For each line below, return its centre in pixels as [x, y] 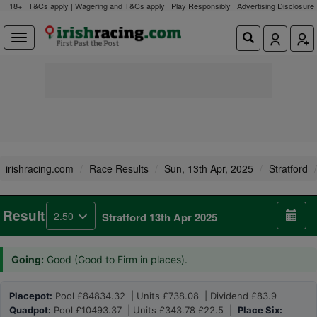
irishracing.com [40, 168]
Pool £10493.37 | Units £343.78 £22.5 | [144, 310]
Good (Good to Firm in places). [117, 259]
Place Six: [260, 310]
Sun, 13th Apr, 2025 [209, 168]
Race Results [119, 168]
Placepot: [31, 296]
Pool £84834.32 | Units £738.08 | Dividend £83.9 [165, 296]
